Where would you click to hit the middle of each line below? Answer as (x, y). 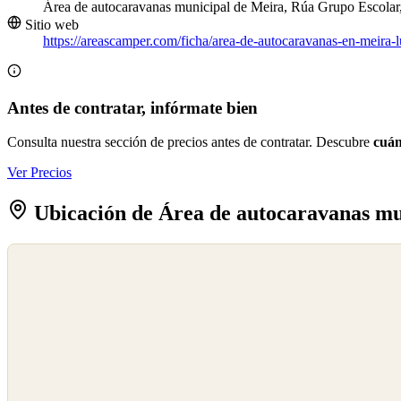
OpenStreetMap (47, 273)
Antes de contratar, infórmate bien (132, 107)
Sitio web (50, 25)
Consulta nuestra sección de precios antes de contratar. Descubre (190, 142)
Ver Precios (39, 173)
